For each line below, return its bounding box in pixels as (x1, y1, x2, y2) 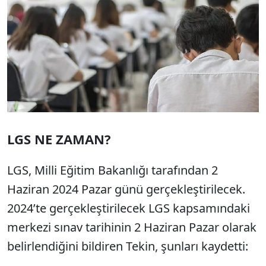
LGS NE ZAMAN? (7, 130, 111, 148)
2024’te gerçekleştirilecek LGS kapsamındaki (7, 200, 250, 217)
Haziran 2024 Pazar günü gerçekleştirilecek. (7, 181, 245, 198)
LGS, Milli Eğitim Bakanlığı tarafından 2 (7, 162, 218, 179)
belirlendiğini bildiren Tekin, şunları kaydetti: (7, 238, 248, 255)
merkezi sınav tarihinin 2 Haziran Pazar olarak (7, 219, 256, 236)
